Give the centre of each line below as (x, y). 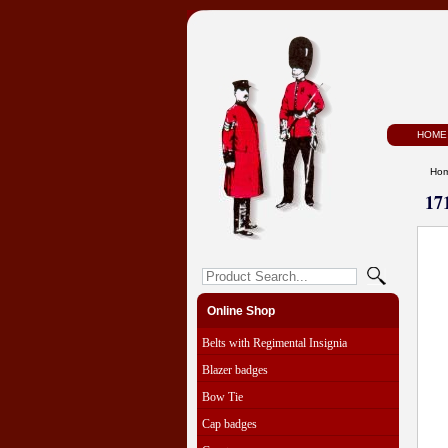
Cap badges (229, 424)
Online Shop (241, 311)
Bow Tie (222, 397)
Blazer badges (235, 370)
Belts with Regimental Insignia (274, 343)
